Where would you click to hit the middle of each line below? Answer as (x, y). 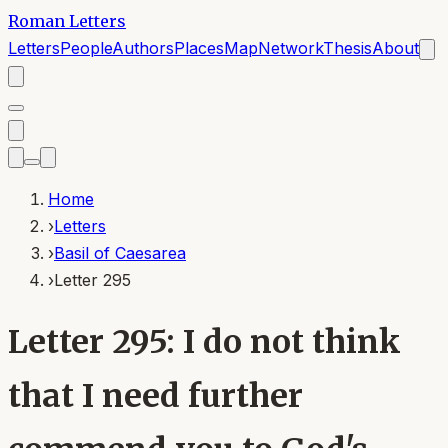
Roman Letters (67, 21)
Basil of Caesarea (120, 253)
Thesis (347, 48)
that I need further (155, 396)
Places (199, 48)
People (86, 48)
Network (290, 48)
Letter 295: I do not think (204, 342)
